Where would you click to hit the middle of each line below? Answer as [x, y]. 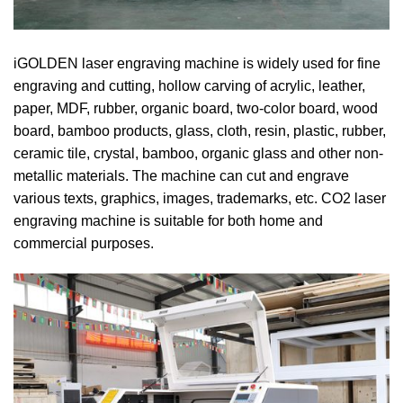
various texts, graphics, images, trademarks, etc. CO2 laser [200, 199]
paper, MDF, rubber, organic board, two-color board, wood [196, 109]
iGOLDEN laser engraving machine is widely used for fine [197, 64]
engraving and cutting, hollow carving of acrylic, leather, [189, 86]
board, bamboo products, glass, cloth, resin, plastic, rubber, [200, 131]
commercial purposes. [84, 244]
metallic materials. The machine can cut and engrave [181, 176]
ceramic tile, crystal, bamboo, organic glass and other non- [198, 154]
